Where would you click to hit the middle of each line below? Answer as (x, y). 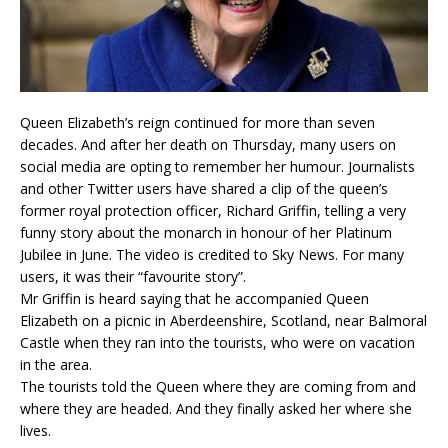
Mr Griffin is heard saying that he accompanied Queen (194, 299)
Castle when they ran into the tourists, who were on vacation (217, 343)
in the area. (56, 365)
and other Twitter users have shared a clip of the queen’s (204, 189)
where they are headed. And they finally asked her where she (216, 409)
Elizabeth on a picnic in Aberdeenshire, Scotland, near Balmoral (223, 321)
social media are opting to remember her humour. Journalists (217, 167)
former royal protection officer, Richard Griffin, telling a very (213, 211)
